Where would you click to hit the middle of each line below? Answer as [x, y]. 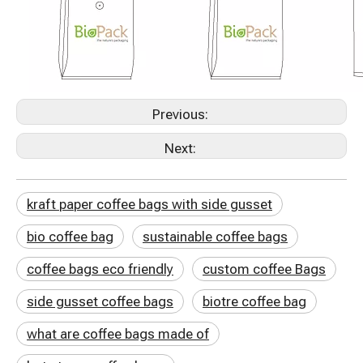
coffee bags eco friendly [100, 269]
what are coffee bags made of [118, 334]
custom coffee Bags [264, 269]
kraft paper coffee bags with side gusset [149, 204]
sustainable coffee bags [215, 237]
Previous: [181, 114]
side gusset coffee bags [100, 301]
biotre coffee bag [254, 301]
